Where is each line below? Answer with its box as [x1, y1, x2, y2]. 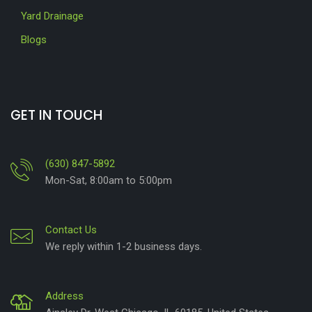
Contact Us [45, 223, 97, 236]
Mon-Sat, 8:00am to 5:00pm [45, 173, 172, 187]
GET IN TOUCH [10, 105, 102, 125]
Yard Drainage [21, 9, 84, 22]
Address [45, 289, 84, 302]
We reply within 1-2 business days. [45, 240, 202, 253]
